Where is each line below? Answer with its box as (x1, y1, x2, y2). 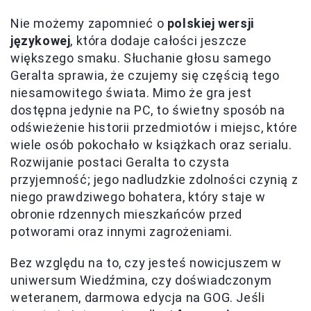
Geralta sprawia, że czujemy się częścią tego (10, 67, 280, 83)
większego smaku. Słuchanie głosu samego (10, 50, 271, 65)
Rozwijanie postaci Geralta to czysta (10, 154, 230, 169)
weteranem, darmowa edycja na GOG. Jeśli (10, 289, 265, 305)
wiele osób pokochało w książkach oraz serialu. (10, 137, 292, 152)
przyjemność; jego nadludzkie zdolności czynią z (10, 171, 299, 187)
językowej (10, 33, 71, 48)
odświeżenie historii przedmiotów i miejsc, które (10, 119, 298, 135)
